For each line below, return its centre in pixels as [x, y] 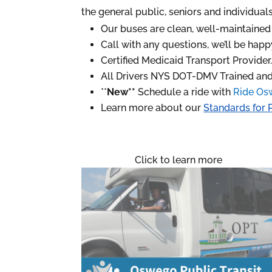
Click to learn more [178, 160]
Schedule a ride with [185, 92]
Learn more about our [152, 108]
